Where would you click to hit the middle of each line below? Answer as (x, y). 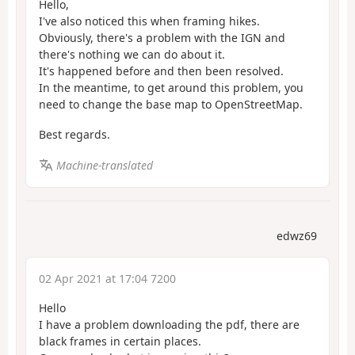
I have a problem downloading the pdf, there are (169, 325)
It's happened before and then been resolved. (161, 71)
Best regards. (74, 135)
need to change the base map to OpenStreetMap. (171, 104)
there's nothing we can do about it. (132, 54)
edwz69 (297, 236)
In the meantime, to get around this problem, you (171, 87)
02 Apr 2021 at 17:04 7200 (107, 279)
